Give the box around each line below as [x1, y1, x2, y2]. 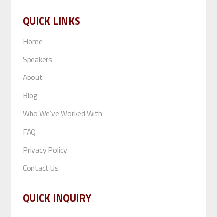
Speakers [22, 53, 52, 65]
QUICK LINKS [22, 13, 80, 29]
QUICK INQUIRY [22, 190, 91, 206]
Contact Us [22, 162, 59, 174]
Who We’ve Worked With [22, 108, 102, 120]
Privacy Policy [22, 143, 67, 155]
